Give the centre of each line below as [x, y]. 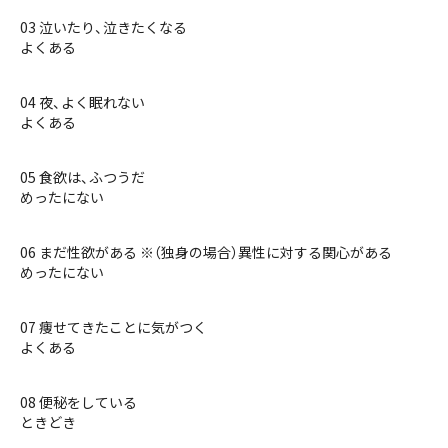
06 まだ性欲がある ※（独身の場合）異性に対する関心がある [206, 252]
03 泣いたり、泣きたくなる [103, 27]
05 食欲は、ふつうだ [82, 177]
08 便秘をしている [78, 402]
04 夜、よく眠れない [82, 102]
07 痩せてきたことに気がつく [113, 327]
